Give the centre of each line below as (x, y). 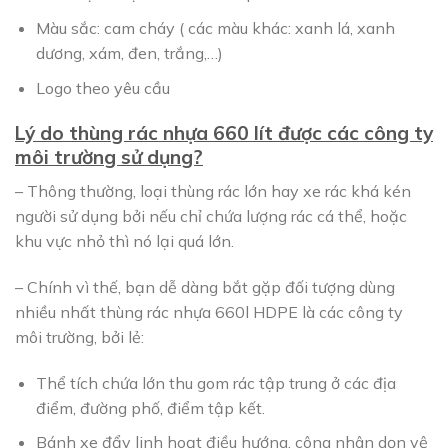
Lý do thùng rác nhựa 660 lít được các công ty (224, 133)
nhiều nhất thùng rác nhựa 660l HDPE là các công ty (209, 311)
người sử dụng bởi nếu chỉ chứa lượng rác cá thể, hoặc (211, 215)
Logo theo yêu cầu (102, 87)
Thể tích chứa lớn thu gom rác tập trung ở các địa (215, 382)
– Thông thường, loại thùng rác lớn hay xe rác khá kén (213, 190)
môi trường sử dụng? (109, 157)
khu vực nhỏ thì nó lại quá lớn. (124, 240)
